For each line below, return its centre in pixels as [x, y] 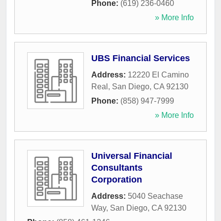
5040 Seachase [155, 196]
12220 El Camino [158, 75]
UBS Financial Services [141, 58]
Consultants [117, 168]
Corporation [117, 180]
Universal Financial [132, 156]
